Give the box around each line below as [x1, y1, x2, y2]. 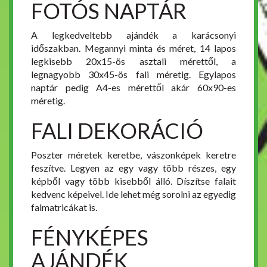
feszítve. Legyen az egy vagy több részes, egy [31, 162, 236, 173]
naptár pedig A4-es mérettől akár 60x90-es [31, 82, 236, 93]
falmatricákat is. [31, 201, 97, 213]
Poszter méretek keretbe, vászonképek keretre [31, 149, 236, 160]
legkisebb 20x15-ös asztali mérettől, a [31, 55, 236, 67]
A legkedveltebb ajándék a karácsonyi [31, 29, 236, 41]
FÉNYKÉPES [31, 224, 148, 250]
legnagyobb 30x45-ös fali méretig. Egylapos [31, 69, 236, 80]
